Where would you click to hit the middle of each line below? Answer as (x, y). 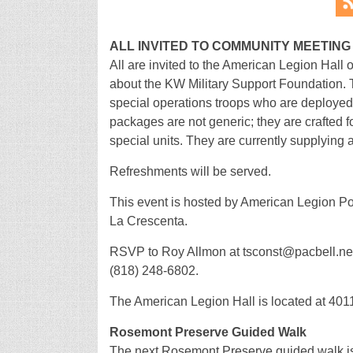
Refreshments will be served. (190, 171)
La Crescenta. (148, 221)
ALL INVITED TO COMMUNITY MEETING (230, 46)
